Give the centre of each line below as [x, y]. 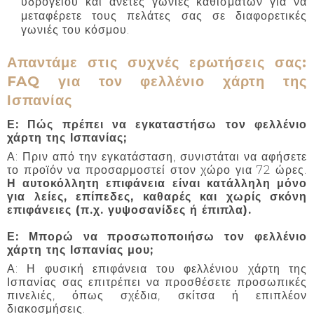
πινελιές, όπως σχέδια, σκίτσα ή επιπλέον [157, 296]
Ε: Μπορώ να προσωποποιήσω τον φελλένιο [157, 237]
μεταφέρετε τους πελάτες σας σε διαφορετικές [164, 16]
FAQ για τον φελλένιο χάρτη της [157, 81]
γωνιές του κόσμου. [75, 30]
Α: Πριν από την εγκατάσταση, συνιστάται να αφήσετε [157, 157]
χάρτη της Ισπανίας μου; [80, 250]
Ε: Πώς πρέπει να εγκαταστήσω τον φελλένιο [157, 125]
